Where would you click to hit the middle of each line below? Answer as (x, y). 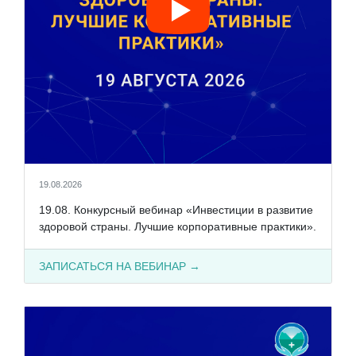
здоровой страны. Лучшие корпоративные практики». (177, 226)
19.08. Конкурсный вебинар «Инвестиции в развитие (176, 209)
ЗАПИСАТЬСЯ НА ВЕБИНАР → (119, 266)
